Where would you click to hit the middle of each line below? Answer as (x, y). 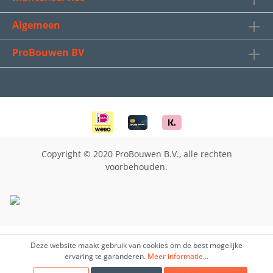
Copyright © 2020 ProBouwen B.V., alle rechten (136, 154)
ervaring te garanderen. (106, 256)
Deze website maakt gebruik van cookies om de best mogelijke (136, 245)
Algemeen (36, 25)
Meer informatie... (178, 256)
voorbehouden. (136, 167)
